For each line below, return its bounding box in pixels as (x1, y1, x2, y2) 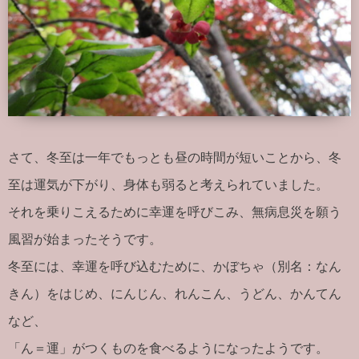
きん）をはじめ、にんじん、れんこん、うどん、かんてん (8, 285, 341, 302)
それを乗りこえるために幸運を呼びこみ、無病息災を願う (8, 204, 341, 220)
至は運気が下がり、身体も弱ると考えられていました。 (8, 176, 329, 193)
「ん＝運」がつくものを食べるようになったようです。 (8, 340, 329, 357)
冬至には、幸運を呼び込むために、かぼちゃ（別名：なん (8, 258, 341, 275)
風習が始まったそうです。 (8, 231, 162, 248)
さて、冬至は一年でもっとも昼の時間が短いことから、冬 (8, 149, 341, 166)
